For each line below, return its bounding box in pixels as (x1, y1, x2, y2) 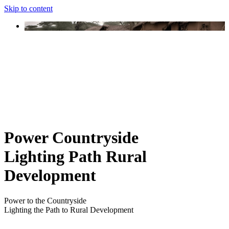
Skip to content (4, 4, 53, 13)
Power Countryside (4, 128, 139, 147)
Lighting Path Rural (4, 147, 147, 166)
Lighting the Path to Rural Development (4, 205, 133, 214)
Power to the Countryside (4, 196, 86, 205)
